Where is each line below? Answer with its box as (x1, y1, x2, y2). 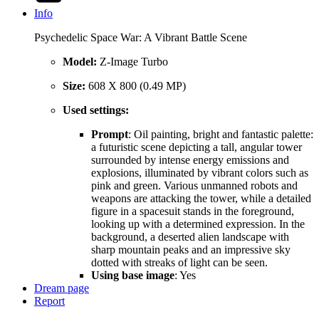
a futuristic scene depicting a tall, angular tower (91, 141, 302, 154)
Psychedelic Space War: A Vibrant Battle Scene (34, 31, 247, 44)
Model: (63, 56, 97, 68)
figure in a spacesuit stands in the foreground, (91, 205, 294, 218)
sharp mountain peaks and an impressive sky (91, 244, 291, 256)
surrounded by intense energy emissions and (91, 154, 289, 167)
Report (34, 295, 65, 308)
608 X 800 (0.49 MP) (88, 80, 186, 93)
